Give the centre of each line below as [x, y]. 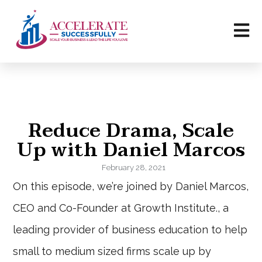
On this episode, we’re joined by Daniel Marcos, [131, 187]
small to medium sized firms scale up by [112, 251]
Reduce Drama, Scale [131, 131]
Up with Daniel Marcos [131, 150]
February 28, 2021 [133, 168]
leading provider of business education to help [130, 230]
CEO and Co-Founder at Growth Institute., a [121, 208]
